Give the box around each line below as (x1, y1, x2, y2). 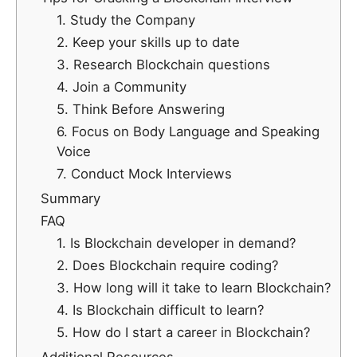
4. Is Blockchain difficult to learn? (57, 302, 264, 319)
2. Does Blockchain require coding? (57, 257, 278, 274)
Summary (41, 190, 100, 207)
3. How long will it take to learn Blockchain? (57, 280, 331, 296)
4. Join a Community (57, 79, 186, 96)
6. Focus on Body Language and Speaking (57, 124, 320, 140)
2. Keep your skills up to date (57, 34, 240, 51)
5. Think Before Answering (57, 101, 225, 118)
